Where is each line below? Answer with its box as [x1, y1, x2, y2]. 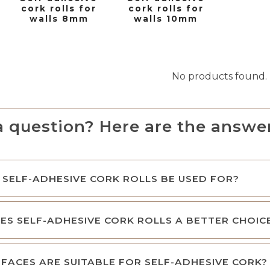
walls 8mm [29, 14, 89, 24]
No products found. [171, 71, 267, 83]
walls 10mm [134, 14, 198, 24]
